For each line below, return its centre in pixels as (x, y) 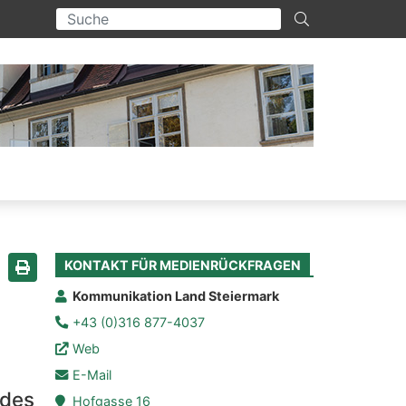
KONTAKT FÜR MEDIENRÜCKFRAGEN (183, 266)
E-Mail (92, 375)
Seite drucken (68, 277)
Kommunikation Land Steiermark (176, 296)
